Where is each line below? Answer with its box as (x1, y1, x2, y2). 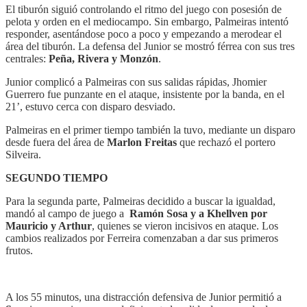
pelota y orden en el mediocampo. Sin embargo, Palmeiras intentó (5, 15, 288, 27)
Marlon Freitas (107, 136, 177, 148)
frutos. (5, 244, 33, 256)
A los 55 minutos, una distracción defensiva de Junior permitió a (5, 291, 282, 303)
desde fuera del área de (5, 136, 107, 148)
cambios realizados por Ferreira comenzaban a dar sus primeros (5, 232, 278, 244)
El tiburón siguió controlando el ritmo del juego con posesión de (5, 3, 282, 15)
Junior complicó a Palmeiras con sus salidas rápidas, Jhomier (5, 75, 267, 88)
